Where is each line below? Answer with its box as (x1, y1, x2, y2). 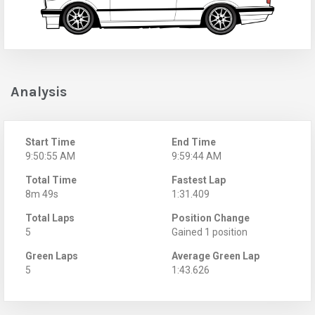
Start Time (25, 136, 75, 148)
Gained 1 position (172, 226, 247, 238)
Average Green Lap (172, 250, 259, 262)
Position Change (172, 212, 250, 224)
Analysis (11, 83, 67, 100)
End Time (172, 136, 216, 148)
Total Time (25, 174, 77, 186)
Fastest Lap (172, 174, 226, 186)
